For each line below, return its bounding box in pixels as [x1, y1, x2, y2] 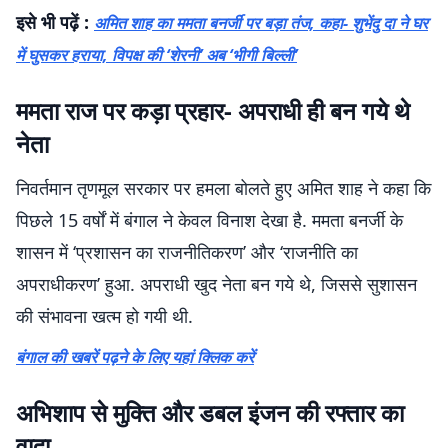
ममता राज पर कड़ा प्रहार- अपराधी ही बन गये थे [16, 94, 410, 127]
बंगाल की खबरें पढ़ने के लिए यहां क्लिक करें [16, 346, 254, 368]
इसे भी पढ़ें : [16, 10, 94, 34]
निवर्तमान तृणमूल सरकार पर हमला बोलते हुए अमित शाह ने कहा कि [16, 176, 431, 200]
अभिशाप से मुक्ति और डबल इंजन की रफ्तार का [16, 396, 404, 429]
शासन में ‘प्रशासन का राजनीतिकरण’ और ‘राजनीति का [16, 240, 358, 264]
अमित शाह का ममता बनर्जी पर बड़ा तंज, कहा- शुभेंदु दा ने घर [94, 12, 428, 34]
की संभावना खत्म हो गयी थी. [16, 304, 193, 328]
